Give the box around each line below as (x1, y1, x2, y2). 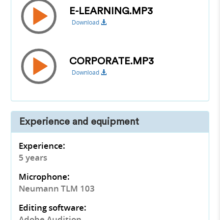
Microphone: (19, 171, 70, 183)
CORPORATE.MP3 (69, 56, 154, 66)
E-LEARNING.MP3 (69, 6, 153, 16)
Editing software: (19, 202, 87, 214)
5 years (19, 152, 48, 164)
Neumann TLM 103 (19, 183, 95, 194)
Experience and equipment (19, 117, 139, 127)
